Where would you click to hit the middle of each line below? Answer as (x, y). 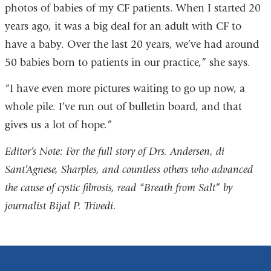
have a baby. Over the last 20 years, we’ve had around (132, 44)
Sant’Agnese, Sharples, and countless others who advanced (129, 169)
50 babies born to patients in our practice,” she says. (129, 62)
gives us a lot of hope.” (58, 125)
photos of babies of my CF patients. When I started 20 (132, 8)
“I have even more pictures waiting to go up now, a (125, 89)
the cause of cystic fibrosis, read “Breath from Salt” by (118, 188)
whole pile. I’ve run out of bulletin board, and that (123, 107)
